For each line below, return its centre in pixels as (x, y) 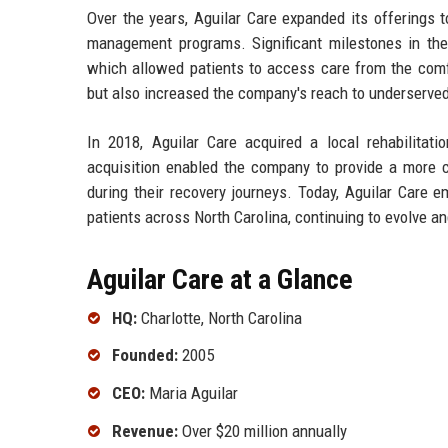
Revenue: (145, 430)
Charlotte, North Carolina (219, 317)
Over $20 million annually (262, 430)
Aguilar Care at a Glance (220, 279)
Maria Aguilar (191, 393)
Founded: (145, 355)
